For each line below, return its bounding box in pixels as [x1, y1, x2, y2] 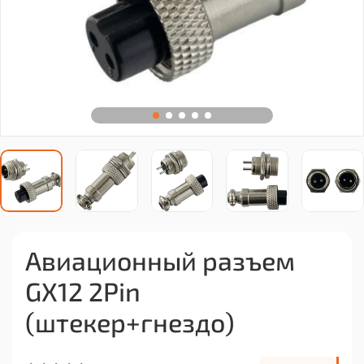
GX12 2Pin [25, 275, 141, 306]
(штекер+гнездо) [25, 305, 235, 337]
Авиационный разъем [25, 244, 295, 275]
